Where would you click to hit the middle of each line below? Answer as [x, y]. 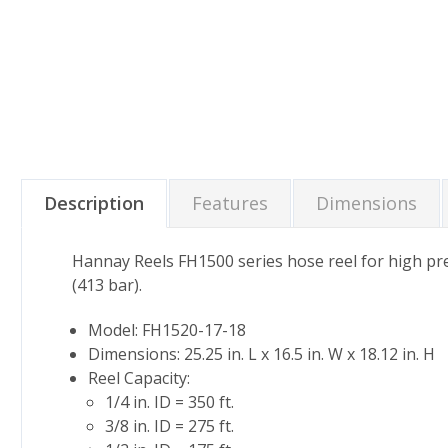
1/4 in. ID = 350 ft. [169, 401]
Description [94, 202]
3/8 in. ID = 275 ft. [169, 425]
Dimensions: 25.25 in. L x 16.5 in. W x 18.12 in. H [262, 353]
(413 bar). [107, 284]
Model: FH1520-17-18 [167, 329]
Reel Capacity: [139, 377]
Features [230, 202]
